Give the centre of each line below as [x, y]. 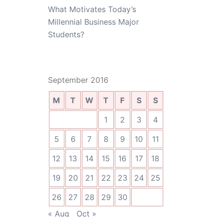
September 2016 [78, 80]
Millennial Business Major [93, 22]
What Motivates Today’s [92, 9]
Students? [66, 34]
